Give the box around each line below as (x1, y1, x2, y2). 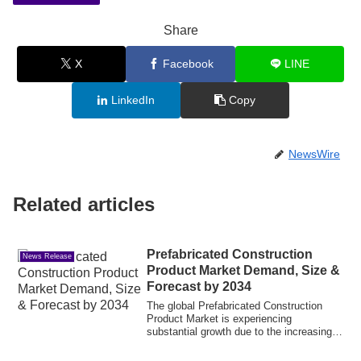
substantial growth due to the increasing (147, 325, 333, 338)
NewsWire (288, 147, 340, 160)
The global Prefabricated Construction (147, 299, 323, 312)
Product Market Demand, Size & (147, 263, 341, 277)
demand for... (147, 338, 209, 351)
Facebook (162, 56, 214, 70)
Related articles (13, 193, 155, 216)
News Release (23, 251, 73, 260)
